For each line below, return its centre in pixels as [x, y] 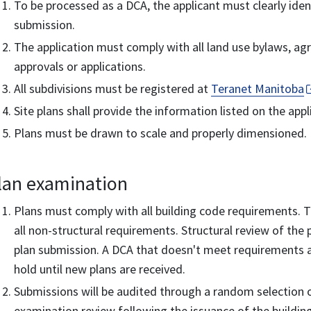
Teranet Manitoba [258, 89]
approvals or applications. [80, 66]
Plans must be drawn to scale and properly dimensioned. [160, 133]
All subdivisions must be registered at [112, 89]
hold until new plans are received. [100, 269]
